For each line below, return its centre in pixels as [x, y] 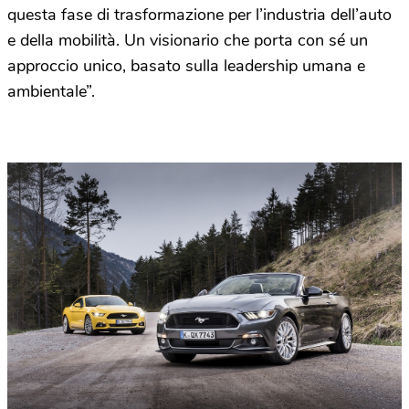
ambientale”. [51, 92]
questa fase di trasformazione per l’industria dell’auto [199, 15]
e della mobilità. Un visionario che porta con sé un [188, 41]
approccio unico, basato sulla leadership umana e [186, 66]
